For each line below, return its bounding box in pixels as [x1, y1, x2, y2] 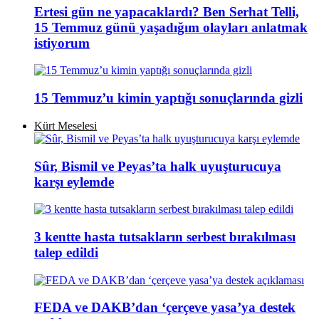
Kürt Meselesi [34, 119, 97, 132]
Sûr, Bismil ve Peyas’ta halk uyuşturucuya [34, 158, 281, 174]
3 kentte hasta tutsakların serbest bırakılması [34, 229, 296, 245]
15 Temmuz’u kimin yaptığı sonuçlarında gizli [34, 90, 303, 106]
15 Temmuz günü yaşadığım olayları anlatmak [34, 19, 308, 35]
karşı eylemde [34, 174, 114, 189]
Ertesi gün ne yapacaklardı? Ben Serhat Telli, [34, 4, 299, 19]
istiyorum [34, 35, 90, 51]
